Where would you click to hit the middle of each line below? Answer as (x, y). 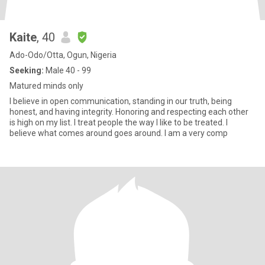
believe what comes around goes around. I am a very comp (119, 133)
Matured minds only (46, 86)
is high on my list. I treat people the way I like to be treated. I (119, 122)
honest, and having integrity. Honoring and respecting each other (129, 112)
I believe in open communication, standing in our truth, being (121, 101)
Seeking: (27, 70)
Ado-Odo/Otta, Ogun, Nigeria (63, 55)
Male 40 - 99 (67, 70)
